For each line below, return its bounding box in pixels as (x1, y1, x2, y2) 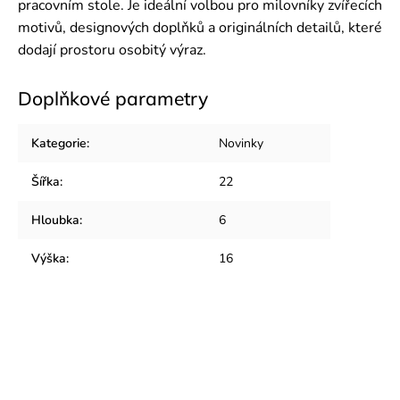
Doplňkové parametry (18, 87, 208, 110)
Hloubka (31, 212, 79, 229)
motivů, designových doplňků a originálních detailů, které (18, 18, 382, 37)
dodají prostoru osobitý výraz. (18, 40, 206, 60)
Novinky (219, 135, 263, 152)
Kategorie (31, 135, 87, 152)
